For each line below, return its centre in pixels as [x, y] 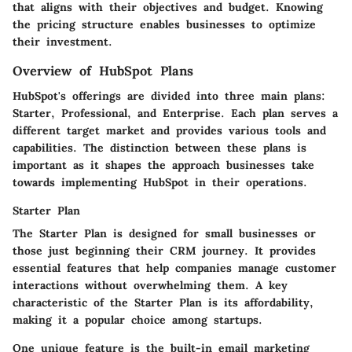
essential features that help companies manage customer [174, 268]
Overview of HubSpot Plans [103, 70]
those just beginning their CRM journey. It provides [164, 250]
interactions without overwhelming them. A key [150, 285]
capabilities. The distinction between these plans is [159, 147]
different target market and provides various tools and [169, 130]
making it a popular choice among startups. [137, 319]
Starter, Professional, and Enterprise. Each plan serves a [175, 113]
